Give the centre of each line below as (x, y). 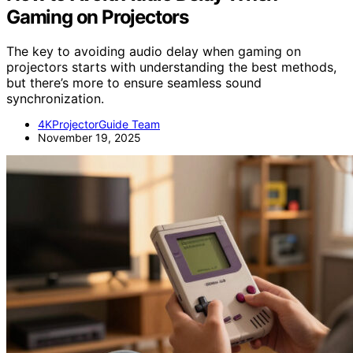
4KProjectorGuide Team (99, 124)
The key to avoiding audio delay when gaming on (154, 52)
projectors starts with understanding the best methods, (171, 67)
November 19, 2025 (89, 138)
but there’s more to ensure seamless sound (134, 83)
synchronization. (55, 99)
